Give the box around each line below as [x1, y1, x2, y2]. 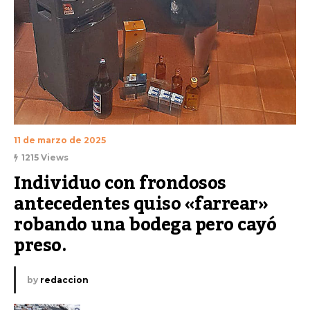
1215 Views [21, 152, 69, 163]
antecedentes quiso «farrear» [14, 187, 268, 222]
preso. [14, 228, 66, 264]
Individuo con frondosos [14, 166, 226, 201]
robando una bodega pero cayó [14, 208, 276, 243]
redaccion [40, 275, 89, 286]
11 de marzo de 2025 [14, 135, 106, 146]
